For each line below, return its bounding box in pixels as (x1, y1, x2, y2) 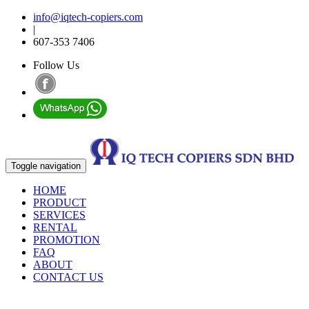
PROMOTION (33, 234, 100, 246)
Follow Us (33, 59, 79, 71)
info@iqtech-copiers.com (33, 11, 143, 23)
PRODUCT (33, 197, 86, 208)
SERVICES (33, 209, 86, 221)
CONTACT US (33, 271, 103, 283)
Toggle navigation (11, 161, 81, 171)
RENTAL (33, 221, 77, 233)
